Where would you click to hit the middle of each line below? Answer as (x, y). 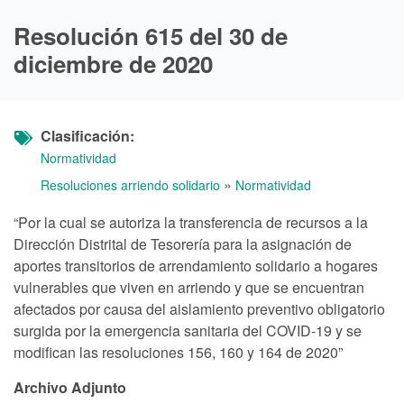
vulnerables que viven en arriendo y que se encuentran (189, 288)
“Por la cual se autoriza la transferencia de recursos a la (191, 223)
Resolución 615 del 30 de (151, 36)
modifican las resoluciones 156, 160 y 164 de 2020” (178, 353)
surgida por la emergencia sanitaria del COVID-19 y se (188, 331)
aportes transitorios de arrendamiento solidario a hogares (196, 266)
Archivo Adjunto (70, 388)
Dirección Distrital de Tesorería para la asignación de (183, 244)
